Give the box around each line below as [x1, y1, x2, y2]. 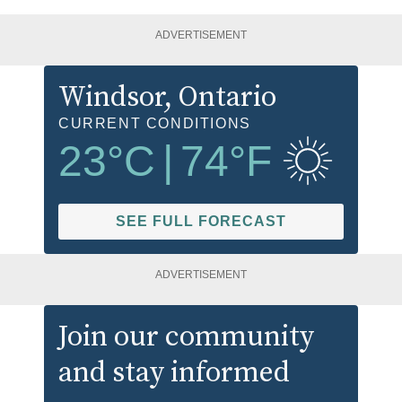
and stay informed [58, 354, 290, 391]
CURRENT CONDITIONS [58, 116, 251, 132]
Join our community [58, 319, 314, 355]
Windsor [58, 80, 164, 117]
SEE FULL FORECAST [116, 214, 286, 230]
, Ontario [164, 80, 276, 117]
